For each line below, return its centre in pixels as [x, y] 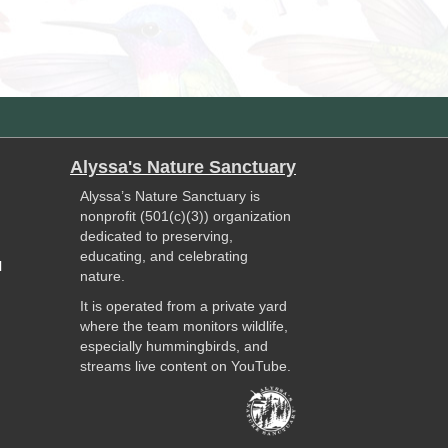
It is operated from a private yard [184, 306]
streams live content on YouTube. [186, 366]
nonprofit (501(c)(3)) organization [186, 216]
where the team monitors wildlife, [184, 326]
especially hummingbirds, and [174, 346]
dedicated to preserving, [157, 236]
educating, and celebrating [164, 256]
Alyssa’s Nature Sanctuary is [170, 196]
